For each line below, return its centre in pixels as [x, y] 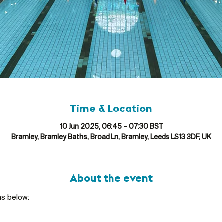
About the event [111, 179]
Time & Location [111, 109]
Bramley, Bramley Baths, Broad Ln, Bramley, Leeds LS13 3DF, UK [111, 137]
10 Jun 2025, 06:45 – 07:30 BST [111, 127]
